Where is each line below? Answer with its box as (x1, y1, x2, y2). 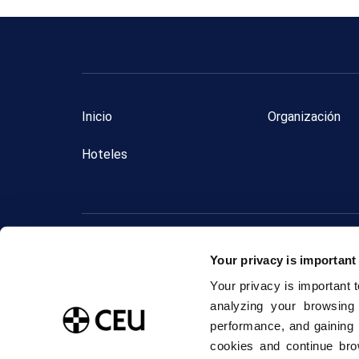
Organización (268, 109, 341, 124)
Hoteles (82, 147, 127, 162)
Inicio (82, 109, 112, 124)
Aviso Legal (260, 267, 325, 282)
